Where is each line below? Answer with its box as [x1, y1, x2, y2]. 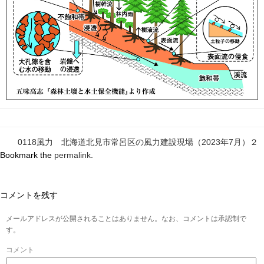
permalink [54, 150, 91, 160]
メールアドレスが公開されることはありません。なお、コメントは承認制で [6, 214, 246, 223]
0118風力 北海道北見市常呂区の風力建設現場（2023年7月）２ [18, 137, 258, 147]
